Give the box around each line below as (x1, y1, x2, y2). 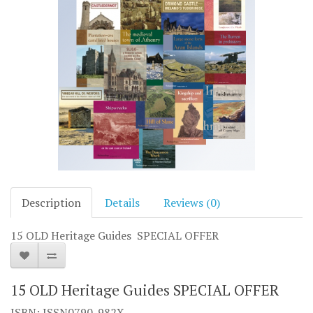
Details (105, 195, 140, 210)
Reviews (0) (163, 195, 220, 210)
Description (22, 195, 81, 210)
